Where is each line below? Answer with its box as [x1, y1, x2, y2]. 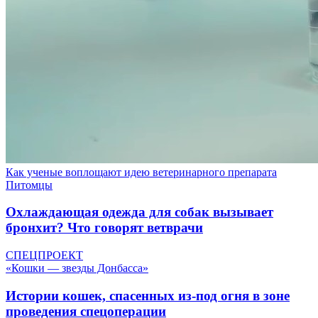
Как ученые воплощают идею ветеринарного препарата [6, 165, 277, 178]
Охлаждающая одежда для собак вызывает [6, 204, 273, 220]
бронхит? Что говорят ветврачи [6, 220, 203, 236]
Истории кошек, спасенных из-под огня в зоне [6, 287, 290, 303]
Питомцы [6, 178, 53, 191]
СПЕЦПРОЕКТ [6, 248, 83, 261]
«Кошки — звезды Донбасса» [6, 261, 148, 274]
